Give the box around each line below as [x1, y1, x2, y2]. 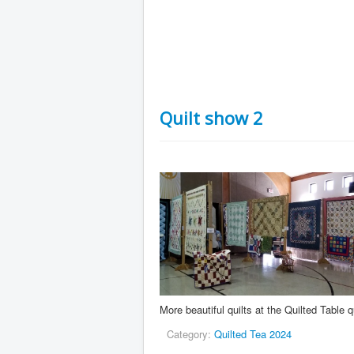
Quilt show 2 [160, 106, 263, 130]
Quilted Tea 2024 [214, 326, 292, 341]
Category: [167, 326, 214, 341]
